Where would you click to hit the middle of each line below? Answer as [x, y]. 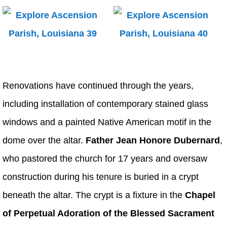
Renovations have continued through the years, [98, 85]
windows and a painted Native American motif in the [107, 122]
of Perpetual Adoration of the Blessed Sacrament [108, 213]
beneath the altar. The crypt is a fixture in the [94, 195]
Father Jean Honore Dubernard [153, 140]
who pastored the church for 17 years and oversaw [105, 158]
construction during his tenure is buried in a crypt [101, 177]
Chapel [200, 195]
